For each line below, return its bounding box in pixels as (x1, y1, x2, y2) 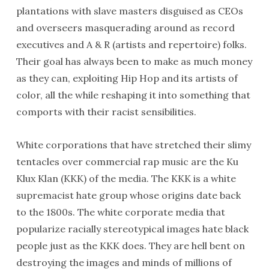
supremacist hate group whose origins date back (16, 189, 241, 201)
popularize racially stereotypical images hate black (16, 223, 249, 235)
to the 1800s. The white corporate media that (16, 206, 225, 218)
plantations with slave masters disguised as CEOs (16, 5, 243, 17)
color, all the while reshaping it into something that (16, 89, 250, 101)
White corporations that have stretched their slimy (16, 139, 251, 151)
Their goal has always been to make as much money (16, 55, 252, 67)
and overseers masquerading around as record (16, 22, 235, 34)
